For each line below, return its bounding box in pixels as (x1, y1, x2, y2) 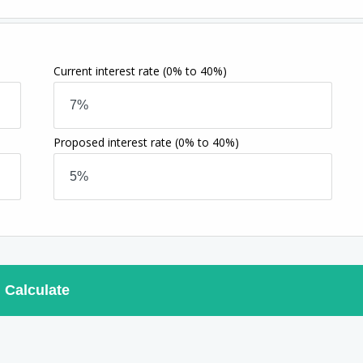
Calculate (5, 281, 70, 298)
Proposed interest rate (53, 134, 176, 150)
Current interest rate (53, 62, 164, 79)
